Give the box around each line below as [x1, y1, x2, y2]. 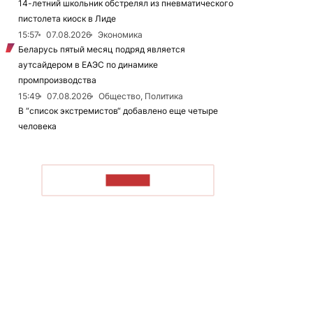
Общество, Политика [99, 91, 183, 101]
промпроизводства [18, 75, 96, 85]
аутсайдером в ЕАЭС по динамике [18, 59, 158, 70]
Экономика [98, 29, 143, 40]
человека [18, 121, 57, 131]
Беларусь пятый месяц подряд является [18, 44, 185, 54]
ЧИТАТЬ [105, 174, 150, 186]
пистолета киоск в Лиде [18, 13, 116, 24]
